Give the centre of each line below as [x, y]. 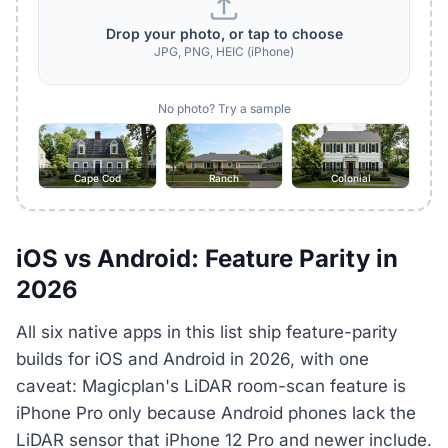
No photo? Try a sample [224, 108]
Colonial [350, 177]
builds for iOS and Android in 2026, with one [192, 359]
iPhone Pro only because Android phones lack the [216, 413]
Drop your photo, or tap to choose [224, 33]
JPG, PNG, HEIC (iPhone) [224, 51]
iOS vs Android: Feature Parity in [207, 258]
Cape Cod [97, 177]
